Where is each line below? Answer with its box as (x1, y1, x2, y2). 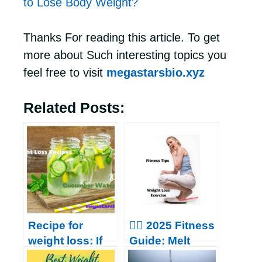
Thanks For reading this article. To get (23, 31, 220, 44)
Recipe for (28, 219, 83, 232)
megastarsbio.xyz (106, 66, 205, 79)
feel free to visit (23, 66, 106, 79)
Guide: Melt (129, 235, 190, 247)
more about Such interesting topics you (23, 49, 226, 61)
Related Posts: (23, 99, 125, 116)
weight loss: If (28, 235, 102, 247)
